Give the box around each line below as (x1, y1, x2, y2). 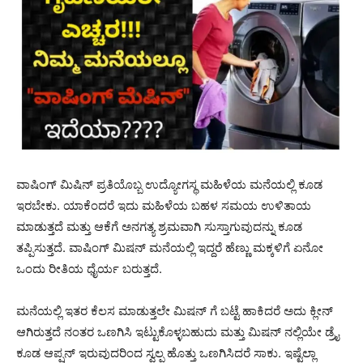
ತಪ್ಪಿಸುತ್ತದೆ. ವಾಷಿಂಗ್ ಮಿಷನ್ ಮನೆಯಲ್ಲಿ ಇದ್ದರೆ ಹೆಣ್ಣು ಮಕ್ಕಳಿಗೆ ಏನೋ (16, 239, 323, 255)
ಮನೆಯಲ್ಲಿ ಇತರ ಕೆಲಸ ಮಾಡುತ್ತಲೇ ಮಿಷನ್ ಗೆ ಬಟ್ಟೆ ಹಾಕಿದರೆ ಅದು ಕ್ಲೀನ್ (16, 302, 333, 318)
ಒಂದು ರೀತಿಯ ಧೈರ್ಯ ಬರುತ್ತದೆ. (16, 260, 162, 276)
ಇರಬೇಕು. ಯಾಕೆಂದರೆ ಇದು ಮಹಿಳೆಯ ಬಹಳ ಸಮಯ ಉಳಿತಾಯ (16, 197, 311, 213)
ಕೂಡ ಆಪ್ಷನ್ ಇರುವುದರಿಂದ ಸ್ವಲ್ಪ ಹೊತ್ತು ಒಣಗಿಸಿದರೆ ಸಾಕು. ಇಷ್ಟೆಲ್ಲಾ (16, 344, 316, 361)
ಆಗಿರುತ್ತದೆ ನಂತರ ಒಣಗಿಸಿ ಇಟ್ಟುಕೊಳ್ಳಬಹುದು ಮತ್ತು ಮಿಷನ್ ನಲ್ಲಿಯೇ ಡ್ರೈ (16, 323, 339, 340)
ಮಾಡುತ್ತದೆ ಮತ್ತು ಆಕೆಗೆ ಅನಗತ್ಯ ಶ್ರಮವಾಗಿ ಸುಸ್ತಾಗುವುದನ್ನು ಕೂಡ (16, 218, 302, 234)
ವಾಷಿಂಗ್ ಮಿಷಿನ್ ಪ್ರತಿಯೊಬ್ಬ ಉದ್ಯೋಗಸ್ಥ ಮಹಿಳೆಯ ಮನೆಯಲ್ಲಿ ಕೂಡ (16, 176, 322, 192)
